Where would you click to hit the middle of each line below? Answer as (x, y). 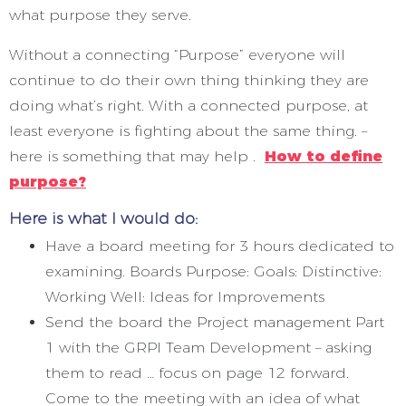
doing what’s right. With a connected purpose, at (188, 105)
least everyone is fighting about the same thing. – (188, 130)
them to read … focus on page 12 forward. (197, 372)
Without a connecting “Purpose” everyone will (177, 54)
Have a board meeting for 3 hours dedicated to (220, 246)
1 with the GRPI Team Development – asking (208, 347)
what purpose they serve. (100, 14)
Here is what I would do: (103, 217)
